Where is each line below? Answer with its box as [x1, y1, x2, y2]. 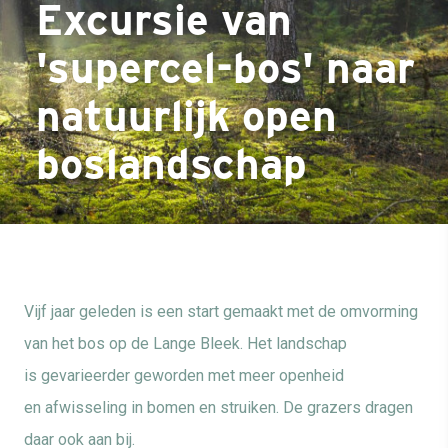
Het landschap [247, 334, 347, 353]
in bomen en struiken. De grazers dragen [131, 398, 413, 417]
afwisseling [45, 398, 127, 417]
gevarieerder [41, 366, 130, 385]
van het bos [24, 334, 105, 353]
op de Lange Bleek [109, 334, 240, 353]
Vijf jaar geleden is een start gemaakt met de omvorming [24, 302, 418, 321]
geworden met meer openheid [134, 366, 344, 385]
